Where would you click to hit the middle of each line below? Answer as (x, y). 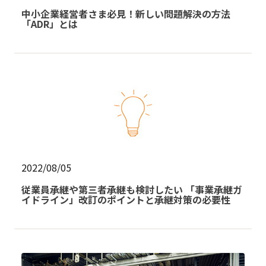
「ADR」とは (50, 24)
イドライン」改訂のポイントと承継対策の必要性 (126, 200)
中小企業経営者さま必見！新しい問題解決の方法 (126, 14)
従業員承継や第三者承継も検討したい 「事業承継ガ (132, 190)
